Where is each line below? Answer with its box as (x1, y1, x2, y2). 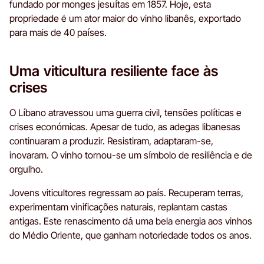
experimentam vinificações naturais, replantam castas (9, 200, 227, 213)
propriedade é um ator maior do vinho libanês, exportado (9, 12, 241, 24)
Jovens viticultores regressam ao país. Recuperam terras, (9, 186, 243, 199)
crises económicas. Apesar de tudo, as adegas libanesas (9, 120, 240, 133)
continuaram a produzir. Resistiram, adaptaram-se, (9, 134, 213, 147)
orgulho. (9, 163, 43, 175)
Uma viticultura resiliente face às (9, 62, 218, 80)
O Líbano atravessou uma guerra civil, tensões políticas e (9, 106, 242, 118)
